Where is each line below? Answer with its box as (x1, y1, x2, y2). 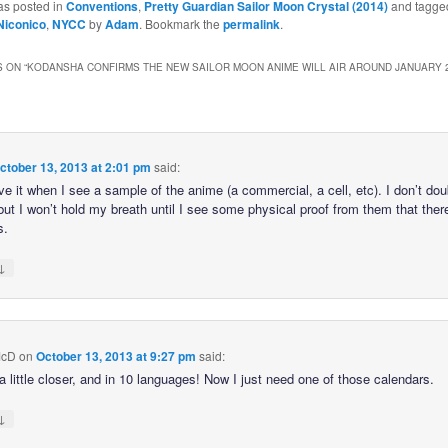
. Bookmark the (138, 14, 223, 32)
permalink (222, 14, 280, 33)
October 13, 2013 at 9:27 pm (35, 346, 196, 365)
